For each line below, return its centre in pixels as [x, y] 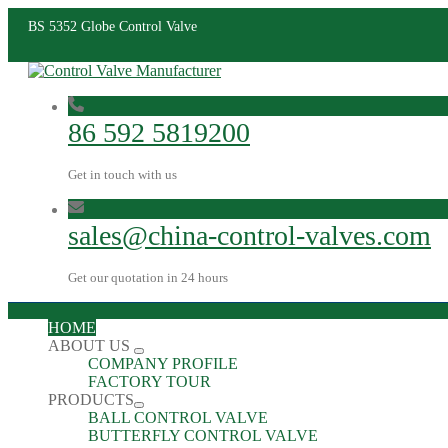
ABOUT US [91, 345]
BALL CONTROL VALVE [178, 417]
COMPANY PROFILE [163, 363]
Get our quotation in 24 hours [148, 277]
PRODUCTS [91, 399]
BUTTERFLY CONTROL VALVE [203, 435]
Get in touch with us [122, 174]
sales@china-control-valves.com [249, 235]
